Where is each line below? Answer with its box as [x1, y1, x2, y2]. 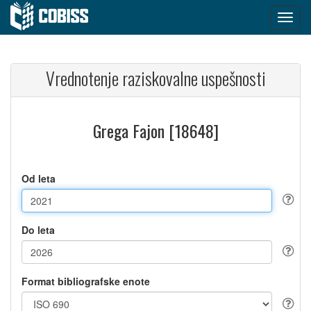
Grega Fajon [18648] [92, 118, 219, 143]
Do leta [22, 223, 55, 237]
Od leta [22, 171, 56, 185]
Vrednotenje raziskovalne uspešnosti [45, 65, 266, 92]
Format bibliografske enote [22, 274, 150, 288]
